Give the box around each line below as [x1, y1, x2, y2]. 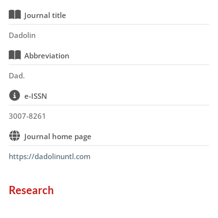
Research [8, 183, 54, 197]
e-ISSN [24, 91, 47, 101]
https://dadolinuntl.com [8, 151, 91, 161]
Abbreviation [24, 51, 70, 60]
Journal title [24, 10, 66, 20]
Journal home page [24, 131, 91, 141]
